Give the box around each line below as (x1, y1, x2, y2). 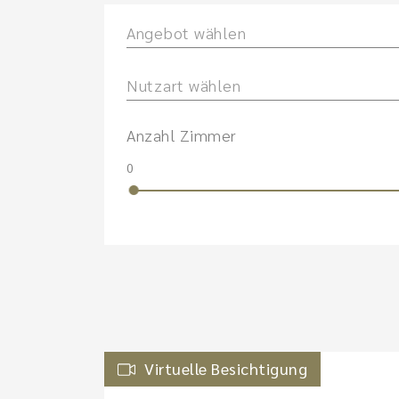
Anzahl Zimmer (126, 125, 237, 145)
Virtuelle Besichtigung (144, 358, 307, 379)
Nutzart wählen (126, 75, 241, 95)
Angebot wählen (126, 22, 247, 43)
